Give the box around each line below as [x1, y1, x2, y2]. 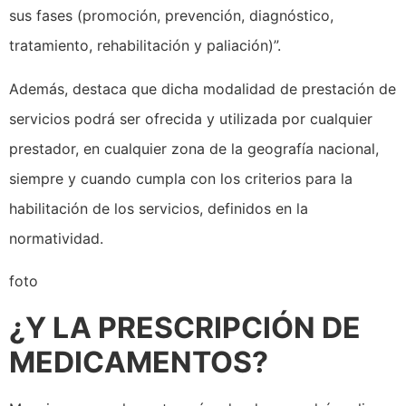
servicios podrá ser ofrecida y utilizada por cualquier [9, 109, 372, 128]
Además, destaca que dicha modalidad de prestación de [9, 79, 396, 98]
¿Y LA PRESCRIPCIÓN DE [9, 310, 361, 346]
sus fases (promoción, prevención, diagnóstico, [9, 6, 333, 25]
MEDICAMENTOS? [9, 344, 268, 381]
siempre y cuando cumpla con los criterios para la [9, 169, 353, 188]
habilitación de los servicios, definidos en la [9, 198, 308, 217]
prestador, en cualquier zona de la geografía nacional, [9, 139, 379, 158]
